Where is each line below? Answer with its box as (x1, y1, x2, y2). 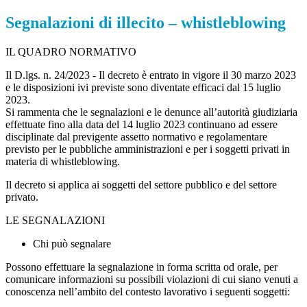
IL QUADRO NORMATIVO (5, 46, 136, 58)
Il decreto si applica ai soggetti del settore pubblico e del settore (5, 179, 277, 191)
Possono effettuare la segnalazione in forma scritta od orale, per (5, 261, 278, 273)
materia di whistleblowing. (5, 156, 120, 168)
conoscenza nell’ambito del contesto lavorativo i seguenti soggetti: (5, 286, 290, 298)
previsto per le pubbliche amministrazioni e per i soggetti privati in (5, 143, 290, 156)
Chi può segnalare (33, 238, 111, 250)
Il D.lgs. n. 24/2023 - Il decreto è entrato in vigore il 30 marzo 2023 (5, 69, 296, 82)
